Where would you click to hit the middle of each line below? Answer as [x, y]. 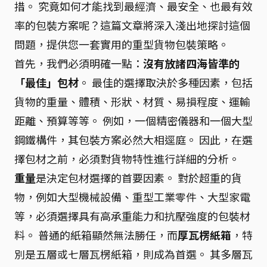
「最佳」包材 [46, 82]
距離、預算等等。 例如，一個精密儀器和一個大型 [133, 120]
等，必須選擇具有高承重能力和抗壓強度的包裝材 [132, 216]
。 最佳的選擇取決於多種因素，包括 [166, 82]
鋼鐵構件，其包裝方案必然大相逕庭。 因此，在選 [133, 139]
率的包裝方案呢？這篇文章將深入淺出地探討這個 [132, 25]
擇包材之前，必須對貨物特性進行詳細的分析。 [127, 159]
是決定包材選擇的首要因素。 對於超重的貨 [139, 178]
